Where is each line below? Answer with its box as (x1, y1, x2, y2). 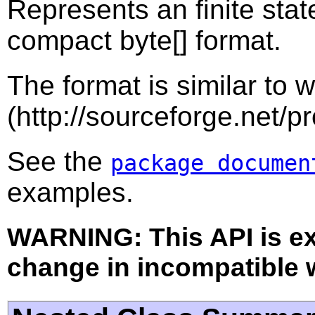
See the (7, 146, 110, 176)
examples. (7, 176, 134, 207)
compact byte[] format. (7, 25, 281, 56)
